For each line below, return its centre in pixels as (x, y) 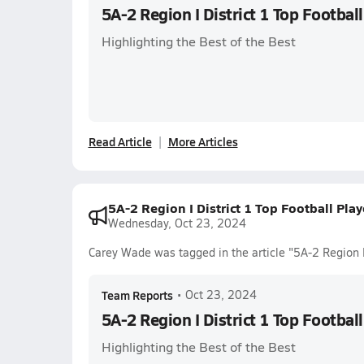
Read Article (120, 141)
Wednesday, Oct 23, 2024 (177, 223)
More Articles (203, 141)
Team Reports (137, 295)
